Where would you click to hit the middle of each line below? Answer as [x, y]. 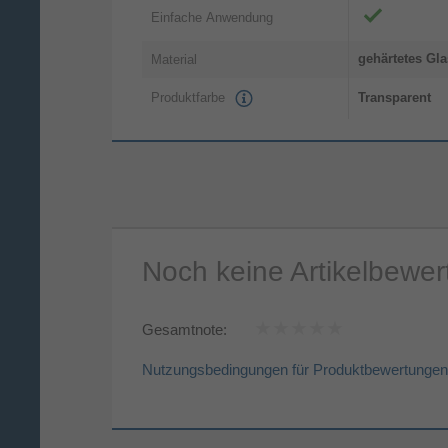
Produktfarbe [190, 98]
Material [174, 59]
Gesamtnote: [184, 330]
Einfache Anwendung [212, 17]
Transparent [394, 98]
